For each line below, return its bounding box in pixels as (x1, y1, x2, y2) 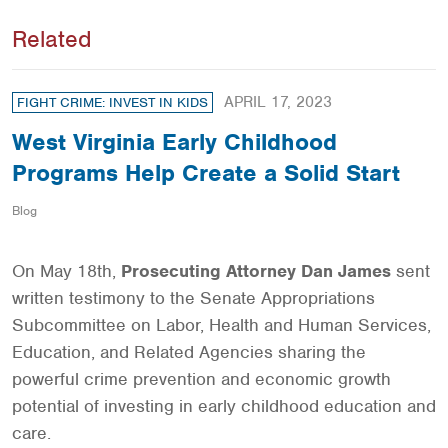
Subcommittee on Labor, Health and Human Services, (12, 314, 431, 336)
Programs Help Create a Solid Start (12, 158, 400, 188)
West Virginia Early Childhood (12, 127, 337, 157)
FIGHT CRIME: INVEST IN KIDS (17, 94, 208, 111)
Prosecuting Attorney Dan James (121, 260, 391, 282)
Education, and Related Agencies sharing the (12, 341, 366, 363)
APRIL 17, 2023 (224, 92, 332, 112)
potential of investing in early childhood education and (12, 395, 436, 417)
